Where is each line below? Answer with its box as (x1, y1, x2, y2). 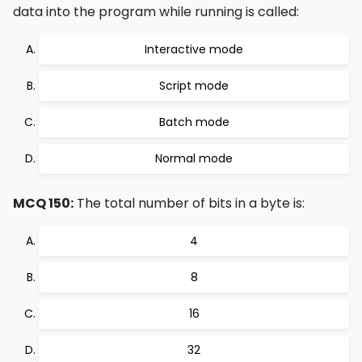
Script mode (159, 78, 229, 94)
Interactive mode (145, 41, 243, 57)
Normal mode (155, 150, 233, 166)
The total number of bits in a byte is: (74, 194, 305, 213)
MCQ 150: (13, 194, 74, 213)
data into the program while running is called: (13, 2, 299, 21)
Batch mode (158, 114, 229, 130)
